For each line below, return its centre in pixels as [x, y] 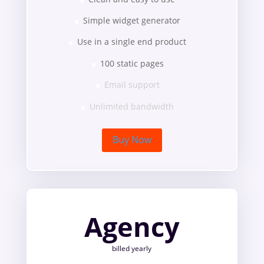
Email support [132, 85]
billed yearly [132, 249]
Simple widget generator [132, 20]
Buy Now [132, 140]
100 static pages [132, 63]
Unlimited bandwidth [132, 106]
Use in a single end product [132, 42]
